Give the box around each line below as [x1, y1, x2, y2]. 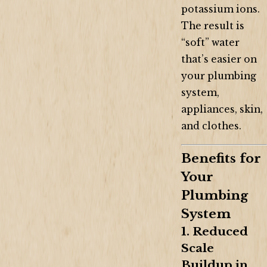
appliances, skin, [181, 104, 263, 116]
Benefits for [181, 151, 261, 167]
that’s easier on [181, 54, 257, 66]
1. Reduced [181, 225, 248, 239]
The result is [181, 20, 244, 32]
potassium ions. [181, 4, 260, 15]
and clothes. [181, 120, 241, 132]
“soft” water [181, 37, 240, 49]
